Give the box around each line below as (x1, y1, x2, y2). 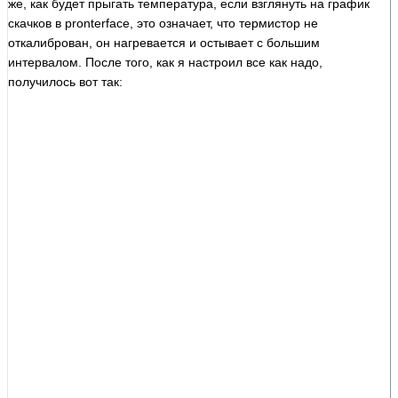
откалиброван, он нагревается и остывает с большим (8, 35, 320, 50)
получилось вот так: (8, 74, 123, 89)
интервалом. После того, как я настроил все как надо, (8, 54, 322, 69)
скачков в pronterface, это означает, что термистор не (8, 15, 318, 30)
